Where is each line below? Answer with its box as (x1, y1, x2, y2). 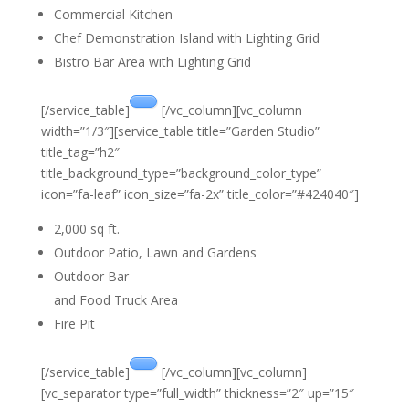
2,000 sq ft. (53, 220, 120, 237)
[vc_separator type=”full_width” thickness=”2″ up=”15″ (40, 384, 354, 402)
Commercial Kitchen (53, 5, 173, 23)
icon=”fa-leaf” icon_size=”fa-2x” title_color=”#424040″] (40, 185, 359, 203)
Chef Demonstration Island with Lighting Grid (53, 29, 320, 47)
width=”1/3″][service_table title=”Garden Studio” (40, 122, 320, 140)
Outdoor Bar (53, 267, 129, 285)
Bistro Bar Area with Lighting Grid (53, 53, 251, 70)
